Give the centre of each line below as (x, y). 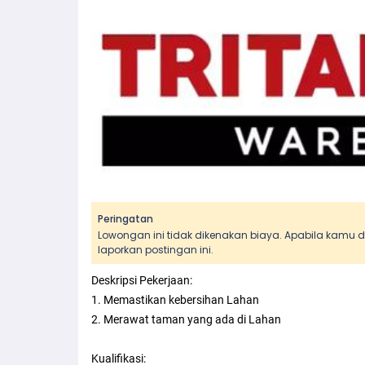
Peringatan (125, 219)
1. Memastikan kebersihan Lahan (175, 300)
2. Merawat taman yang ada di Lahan (186, 320)
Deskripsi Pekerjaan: (142, 281)
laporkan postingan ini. (156, 250)
